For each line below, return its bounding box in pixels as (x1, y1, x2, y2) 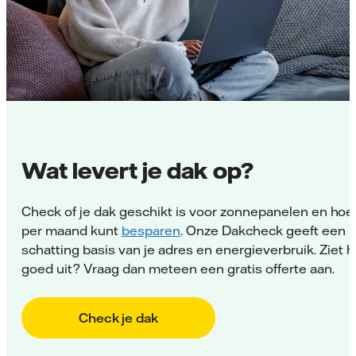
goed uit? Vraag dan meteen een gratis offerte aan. (21, 261, 335, 277)
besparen (121, 222, 180, 239)
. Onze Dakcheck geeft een (180, 222, 346, 239)
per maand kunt (21, 222, 122, 239)
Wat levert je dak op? (21, 157, 253, 184)
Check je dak (78, 310, 159, 327)
